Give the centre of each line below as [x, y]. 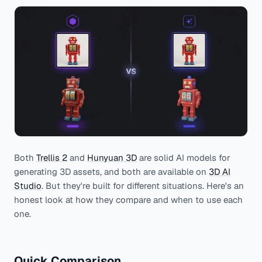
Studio [28, 186]
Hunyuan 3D [112, 158]
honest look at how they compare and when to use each [128, 200]
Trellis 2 [52, 158]
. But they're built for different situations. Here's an [143, 186]
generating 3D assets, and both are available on [111, 172]
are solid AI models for [184, 158]
